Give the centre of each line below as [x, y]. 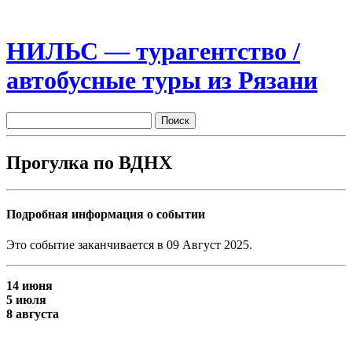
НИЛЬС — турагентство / [153, 51]
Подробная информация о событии [106, 214]
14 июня [29, 286]
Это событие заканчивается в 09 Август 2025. [129, 245]
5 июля [26, 300]
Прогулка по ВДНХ [89, 162]
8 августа [33, 314]
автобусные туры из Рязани [162, 81]
